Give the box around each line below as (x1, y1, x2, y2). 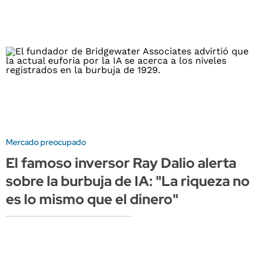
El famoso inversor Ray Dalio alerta (6, 154, 236, 173)
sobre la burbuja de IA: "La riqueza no (6, 172, 250, 191)
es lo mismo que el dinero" (6, 190, 178, 209)
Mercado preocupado (6, 137, 86, 148)
